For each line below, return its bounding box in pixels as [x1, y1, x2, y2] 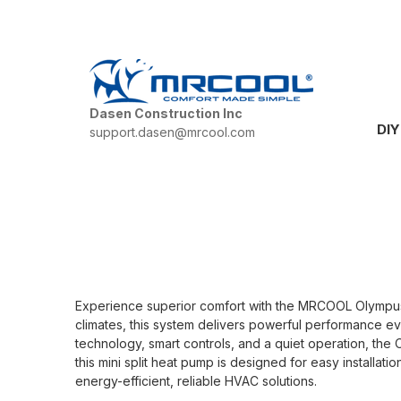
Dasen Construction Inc [90, 106, 243, 122]
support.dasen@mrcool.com [90, 124, 256, 141]
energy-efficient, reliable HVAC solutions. [75, 372, 317, 388]
